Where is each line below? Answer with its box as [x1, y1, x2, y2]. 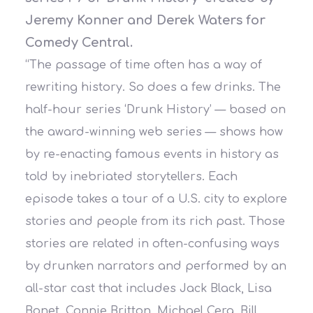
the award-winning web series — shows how [24, 125, 283, 138]
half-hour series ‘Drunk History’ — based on [24, 103, 286, 116]
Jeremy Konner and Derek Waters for [24, 13, 265, 27]
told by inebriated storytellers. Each [24, 170, 238, 183]
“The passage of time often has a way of [24, 58, 262, 71]
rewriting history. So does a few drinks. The [24, 80, 281, 94]
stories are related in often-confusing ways [24, 237, 279, 250]
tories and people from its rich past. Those [31, 214, 285, 228]
